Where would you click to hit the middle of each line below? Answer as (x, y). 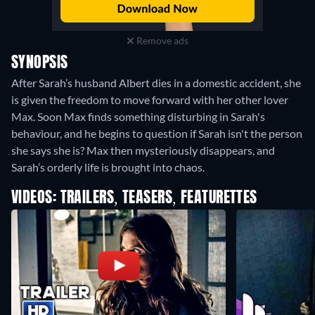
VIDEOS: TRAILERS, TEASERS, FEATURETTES (134, 199)
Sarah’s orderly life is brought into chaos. (108, 167)
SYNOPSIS (40, 64)
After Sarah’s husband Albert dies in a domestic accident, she (156, 83)
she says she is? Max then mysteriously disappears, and (143, 150)
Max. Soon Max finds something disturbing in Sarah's (138, 117)
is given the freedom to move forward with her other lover (150, 100)
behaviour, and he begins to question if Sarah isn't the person (157, 134)
